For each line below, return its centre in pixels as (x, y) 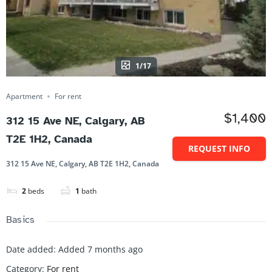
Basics (21, 220)
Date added (30, 250)
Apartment (24, 97)
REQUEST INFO (219, 149)
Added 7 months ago (100, 250)
